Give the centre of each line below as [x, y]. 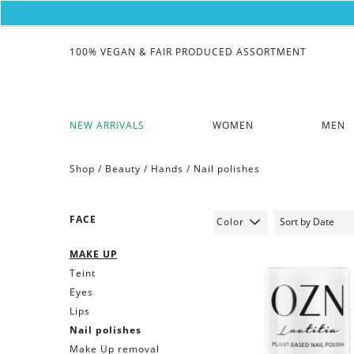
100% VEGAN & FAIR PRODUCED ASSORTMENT [188, 52]
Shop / [87, 168]
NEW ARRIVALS [107, 125]
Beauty [122, 168]
